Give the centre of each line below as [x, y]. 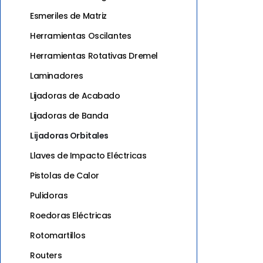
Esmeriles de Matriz [69, 16]
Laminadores [57, 75]
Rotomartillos [58, 235]
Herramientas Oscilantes [81, 36]
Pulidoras [49, 195]
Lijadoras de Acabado [75, 95]
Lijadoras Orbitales [70, 135]
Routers [46, 255]
